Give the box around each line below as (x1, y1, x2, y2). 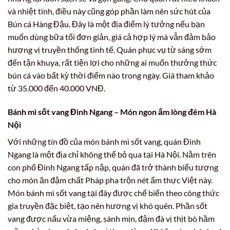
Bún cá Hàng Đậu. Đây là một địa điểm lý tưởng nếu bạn (8, 18, 205, 29)
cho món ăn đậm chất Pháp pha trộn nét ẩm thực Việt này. (8, 175, 213, 185)
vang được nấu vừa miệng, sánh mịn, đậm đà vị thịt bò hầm (8, 213, 215, 223)
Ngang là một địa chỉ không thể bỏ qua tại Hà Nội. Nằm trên (8, 149, 216, 159)
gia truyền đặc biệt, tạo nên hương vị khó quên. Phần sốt (8, 200, 207, 210)
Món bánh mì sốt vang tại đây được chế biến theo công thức (8, 187, 219, 198)
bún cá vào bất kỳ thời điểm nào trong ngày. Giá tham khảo (8, 70, 214, 80)
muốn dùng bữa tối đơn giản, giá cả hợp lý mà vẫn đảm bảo (8, 31, 216, 42)
